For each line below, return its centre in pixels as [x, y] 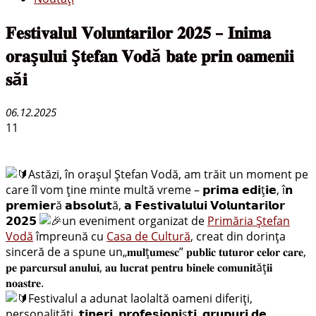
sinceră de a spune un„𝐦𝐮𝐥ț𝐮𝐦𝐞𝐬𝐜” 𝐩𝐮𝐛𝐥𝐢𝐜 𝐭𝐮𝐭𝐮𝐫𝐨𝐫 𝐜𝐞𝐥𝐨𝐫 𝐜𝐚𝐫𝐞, [156, 251]
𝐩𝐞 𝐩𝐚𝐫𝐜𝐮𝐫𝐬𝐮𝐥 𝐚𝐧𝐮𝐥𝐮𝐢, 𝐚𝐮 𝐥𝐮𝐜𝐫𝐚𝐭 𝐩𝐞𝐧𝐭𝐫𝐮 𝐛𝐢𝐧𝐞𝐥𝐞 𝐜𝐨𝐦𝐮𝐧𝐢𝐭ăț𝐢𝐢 [139, 267]
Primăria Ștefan [249, 220]
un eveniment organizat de [135, 220]
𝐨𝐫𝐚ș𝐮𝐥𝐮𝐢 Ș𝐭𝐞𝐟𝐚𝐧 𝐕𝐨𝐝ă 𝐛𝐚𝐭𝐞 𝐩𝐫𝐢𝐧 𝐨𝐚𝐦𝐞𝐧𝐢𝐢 [150, 55]
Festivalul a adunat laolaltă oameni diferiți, [140, 298]
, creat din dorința [238, 236]
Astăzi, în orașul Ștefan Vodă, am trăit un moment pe [168, 174]
